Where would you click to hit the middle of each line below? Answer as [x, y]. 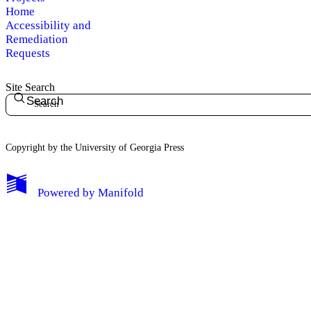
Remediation [37, 40]
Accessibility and [48, 26]
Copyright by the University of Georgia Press [95, 147]
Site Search [30, 87]
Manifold [121, 192]
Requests [28, 53]
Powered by [66, 192]
